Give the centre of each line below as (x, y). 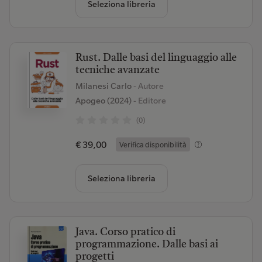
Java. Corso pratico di (125, 232)
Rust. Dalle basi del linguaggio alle (156, 58)
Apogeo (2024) (103, 101)
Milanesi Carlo (104, 86)
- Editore (149, 101)
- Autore (148, 86)
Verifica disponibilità (153, 144)
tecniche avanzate (117, 70)
